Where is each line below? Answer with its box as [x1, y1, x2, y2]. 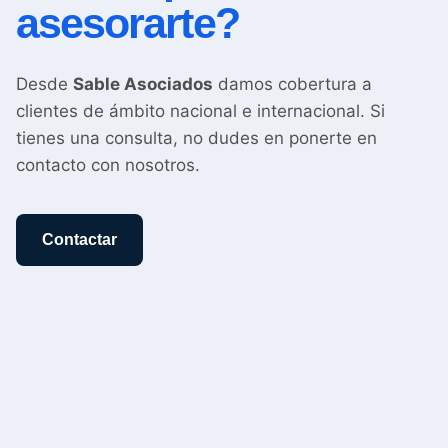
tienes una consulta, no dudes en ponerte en [16, 127, 377, 148]
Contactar [42, 230, 117, 248]
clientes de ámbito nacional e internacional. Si [16, 100, 385, 121]
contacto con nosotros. [16, 154, 200, 175]
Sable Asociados [73, 73, 213, 94]
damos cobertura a [213, 73, 372, 94]
